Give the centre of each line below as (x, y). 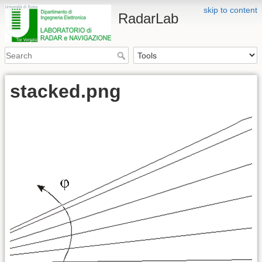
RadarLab (149, 18)
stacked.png (65, 92)
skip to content (230, 10)
